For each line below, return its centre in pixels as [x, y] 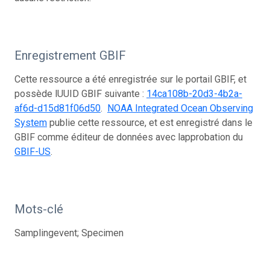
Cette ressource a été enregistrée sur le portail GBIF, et [130, 79]
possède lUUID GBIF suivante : [80, 93]
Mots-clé [39, 209]
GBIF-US [33, 151]
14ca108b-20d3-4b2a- [194, 93]
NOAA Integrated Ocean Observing [180, 108]
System [31, 122]
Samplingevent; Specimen [69, 233]
